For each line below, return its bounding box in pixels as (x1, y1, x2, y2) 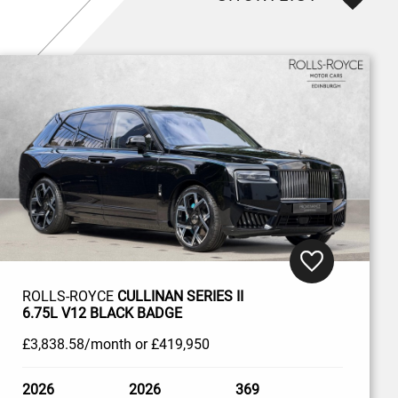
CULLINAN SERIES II (116, 287, 243, 305)
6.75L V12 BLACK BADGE (21, 304, 182, 322)
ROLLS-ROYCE (21, 287, 117, 305)
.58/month (64, 335, 131, 353)
